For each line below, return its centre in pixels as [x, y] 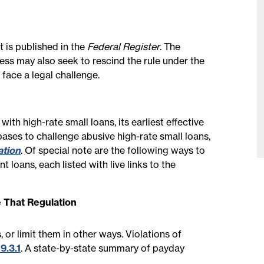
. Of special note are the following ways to [113, 150]
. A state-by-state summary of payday [103, 248]
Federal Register [123, 47]
